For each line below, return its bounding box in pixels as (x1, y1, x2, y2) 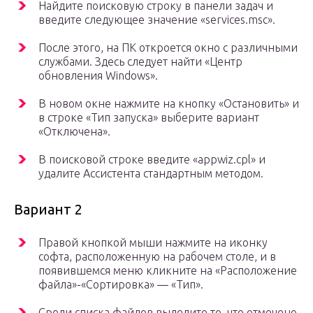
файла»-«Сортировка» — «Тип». (38, 277, 203, 291)
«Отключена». (38, 124, 110, 138)
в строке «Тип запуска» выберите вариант (38, 110, 259, 124)
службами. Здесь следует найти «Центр (38, 54, 242, 68)
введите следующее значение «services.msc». (38, 13, 275, 26)
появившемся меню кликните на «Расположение (38, 263, 297, 277)
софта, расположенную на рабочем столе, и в (38, 249, 276, 263)
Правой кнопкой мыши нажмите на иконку (38, 235, 268, 249)
